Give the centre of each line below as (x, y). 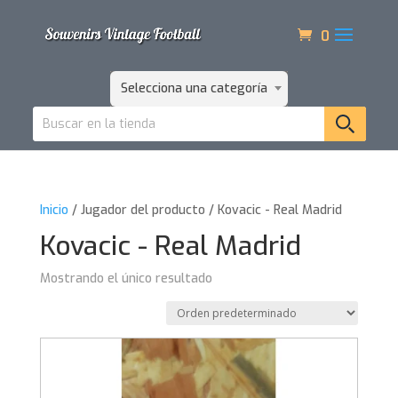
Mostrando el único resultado (126, 279)
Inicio (54, 210)
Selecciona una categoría (194, 88)
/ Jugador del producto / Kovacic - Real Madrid (205, 210)
